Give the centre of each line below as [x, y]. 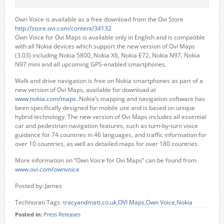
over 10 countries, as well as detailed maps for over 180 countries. [107, 144]
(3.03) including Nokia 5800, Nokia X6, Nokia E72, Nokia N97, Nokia [107, 55]
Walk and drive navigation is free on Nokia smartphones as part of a [109, 81]
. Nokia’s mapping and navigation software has [140, 99]
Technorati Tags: [39, 202]
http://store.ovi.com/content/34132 [63, 28]
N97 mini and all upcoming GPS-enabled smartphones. [90, 64]
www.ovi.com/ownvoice [47, 169]
